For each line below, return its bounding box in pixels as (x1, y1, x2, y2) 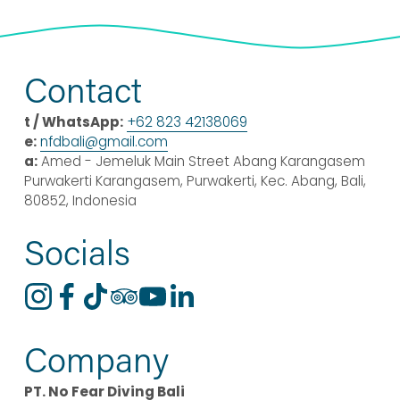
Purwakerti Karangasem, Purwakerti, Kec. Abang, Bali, (23, 171, 366, 191)
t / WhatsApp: (23, 112, 123, 132)
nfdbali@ (39, 132, 98, 152)
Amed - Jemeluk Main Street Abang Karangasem (37, 152, 365, 171)
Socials (23, 229, 130, 275)
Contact (23, 67, 142, 112)
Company (23, 337, 169, 382)
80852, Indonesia (23, 191, 137, 211)
